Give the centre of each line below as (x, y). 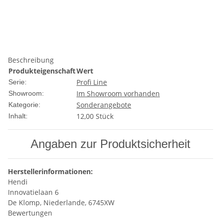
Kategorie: (24, 105)
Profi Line (92, 82)
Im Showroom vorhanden (118, 93)
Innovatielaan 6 (33, 192)
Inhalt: (18, 116)
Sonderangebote (104, 105)
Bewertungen (30, 213)
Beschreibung (31, 60)
